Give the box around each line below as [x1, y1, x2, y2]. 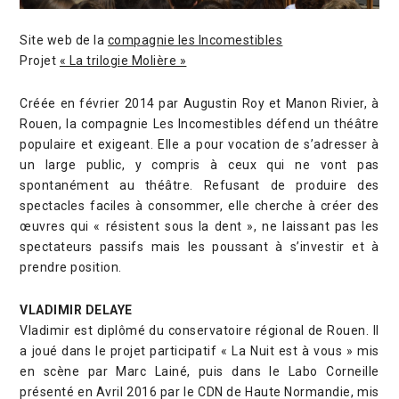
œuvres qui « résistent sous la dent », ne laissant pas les [20, 218, 379, 233]
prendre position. [20, 259, 122, 274]
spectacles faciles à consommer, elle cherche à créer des [20, 198, 379, 213]
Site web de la [20, 32, 108, 47]
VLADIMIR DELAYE [20, 302, 133, 317]
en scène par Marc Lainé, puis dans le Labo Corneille [20, 363, 379, 379]
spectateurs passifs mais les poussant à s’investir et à [20, 239, 379, 254]
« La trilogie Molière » [59, 53, 187, 68]
